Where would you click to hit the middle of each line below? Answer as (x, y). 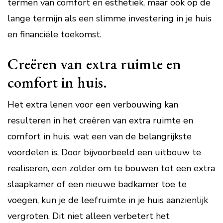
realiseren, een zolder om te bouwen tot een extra (111, 168)
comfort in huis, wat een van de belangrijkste (100, 136)
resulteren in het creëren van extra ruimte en (100, 120)
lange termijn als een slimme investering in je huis (110, 18)
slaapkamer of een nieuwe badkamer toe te (97, 184)
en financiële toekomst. (55, 34)
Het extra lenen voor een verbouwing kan (93, 105)
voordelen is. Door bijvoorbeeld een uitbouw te (104, 152)
